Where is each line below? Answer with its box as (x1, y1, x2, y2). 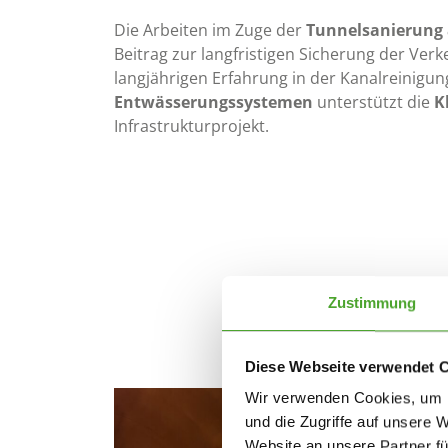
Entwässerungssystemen (114, 91, 313, 114)
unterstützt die (313, 91, 434, 114)
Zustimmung (327, 294, 417, 312)
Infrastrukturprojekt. (114, 115, 269, 138)
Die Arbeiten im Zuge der (114, 19, 306, 42)
